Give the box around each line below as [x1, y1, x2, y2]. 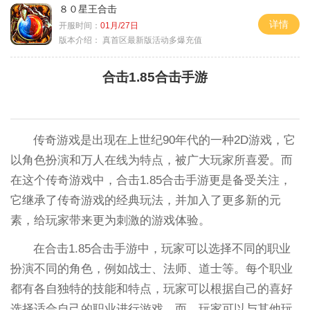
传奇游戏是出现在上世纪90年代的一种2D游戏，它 [33, 133, 296, 147]
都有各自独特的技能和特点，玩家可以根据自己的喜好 [10, 282, 293, 295]
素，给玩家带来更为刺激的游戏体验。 [10, 213, 210, 227]
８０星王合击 [59, 3, 117, 15]
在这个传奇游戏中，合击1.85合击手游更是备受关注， [10, 173, 291, 187]
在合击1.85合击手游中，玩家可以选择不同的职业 [33, 241, 291, 255]
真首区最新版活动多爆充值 [100, 35, 202, 46]
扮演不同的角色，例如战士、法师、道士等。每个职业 [10, 262, 293, 275]
